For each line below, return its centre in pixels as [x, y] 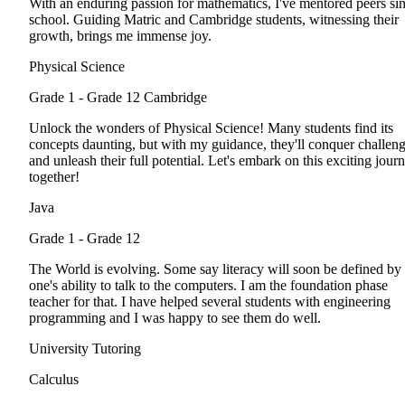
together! [54, 177]
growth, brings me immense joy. [120, 36]
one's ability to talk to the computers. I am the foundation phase [208, 286]
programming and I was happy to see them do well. [175, 318]
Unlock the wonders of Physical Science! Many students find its [211, 128]
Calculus [54, 380]
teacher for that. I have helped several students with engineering [210, 302]
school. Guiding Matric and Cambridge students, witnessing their [214, 20]
